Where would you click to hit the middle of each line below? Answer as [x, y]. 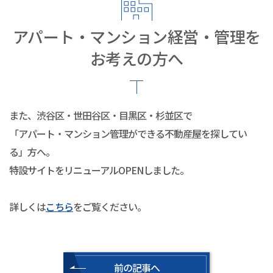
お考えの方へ [136, 58]
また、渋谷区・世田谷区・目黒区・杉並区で [101, 115]
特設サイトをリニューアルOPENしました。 [99, 170]
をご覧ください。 [110, 206]
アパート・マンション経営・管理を [136, 36]
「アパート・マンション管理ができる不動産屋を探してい [128, 133]
